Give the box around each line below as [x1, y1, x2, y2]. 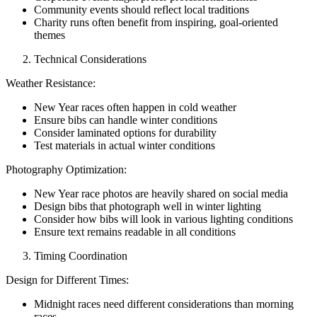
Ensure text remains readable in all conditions [34, 225, 236, 238]
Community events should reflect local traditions [34, 3, 249, 16]
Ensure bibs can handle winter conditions [34, 113, 217, 126]
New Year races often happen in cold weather [34, 100, 236, 113]
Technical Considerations [34, 52, 146, 65]
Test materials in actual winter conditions [34, 139, 215, 151]
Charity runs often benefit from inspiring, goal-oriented [34, 16, 278, 28]
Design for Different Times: [6, 273, 129, 286]
